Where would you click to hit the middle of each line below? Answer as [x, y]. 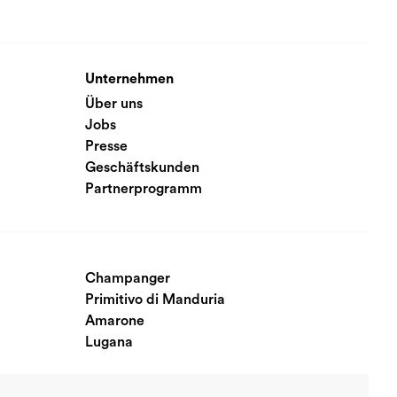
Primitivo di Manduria [155, 300]
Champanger [128, 278]
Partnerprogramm [144, 189]
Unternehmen [129, 79]
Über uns [114, 104]
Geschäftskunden [142, 167]
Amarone [115, 321]
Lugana [109, 342]
